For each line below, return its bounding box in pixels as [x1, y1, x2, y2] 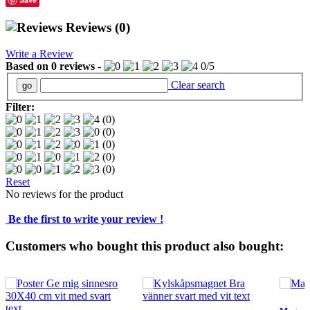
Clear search [168, 78, 225, 91]
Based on [6, 60, 51, 73]
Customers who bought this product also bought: [6, 238, 284, 253]
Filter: [6, 100, 35, 113]
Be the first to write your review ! [6, 212, 163, 225]
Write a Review [6, 48, 73, 60]
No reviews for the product [6, 188, 123, 200]
